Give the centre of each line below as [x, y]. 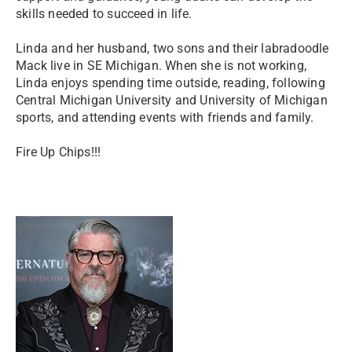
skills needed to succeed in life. [104, 14]
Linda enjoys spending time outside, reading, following [170, 83]
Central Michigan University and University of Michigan [172, 100]
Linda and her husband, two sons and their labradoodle [172, 48]
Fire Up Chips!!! [59, 152]
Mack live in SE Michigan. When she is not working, [161, 66]
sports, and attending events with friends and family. [165, 117]
